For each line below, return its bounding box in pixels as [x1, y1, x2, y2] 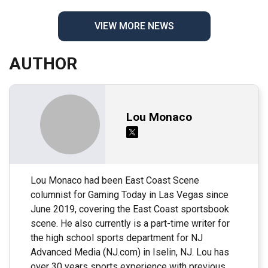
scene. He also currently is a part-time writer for [31, 217, 230, 229]
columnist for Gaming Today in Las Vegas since [31, 188, 229, 200]
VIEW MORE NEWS [94, 20, 174, 32]
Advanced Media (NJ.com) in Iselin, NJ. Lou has [31, 246, 229, 258]
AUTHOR [9, 53, 77, 74]
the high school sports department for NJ [31, 232, 203, 243]
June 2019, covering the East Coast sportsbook [31, 203, 229, 215]
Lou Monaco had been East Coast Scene [31, 174, 199, 186]
